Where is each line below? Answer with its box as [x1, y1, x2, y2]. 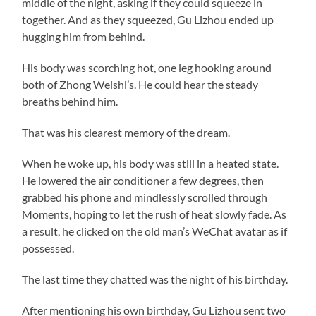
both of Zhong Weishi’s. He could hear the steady [22, 77, 259, 91]
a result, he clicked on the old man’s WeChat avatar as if [22, 224, 288, 238]
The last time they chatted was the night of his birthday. [22, 272, 288, 286]
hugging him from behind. [22, 29, 145, 43]
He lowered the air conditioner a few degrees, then [22, 173, 265, 187]
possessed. [22, 241, 75, 255]
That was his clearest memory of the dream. [22, 125, 231, 139]
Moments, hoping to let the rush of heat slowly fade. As [22, 207, 287, 221]
